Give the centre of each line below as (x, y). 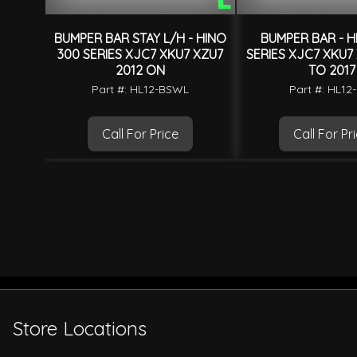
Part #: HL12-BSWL (140, 90)
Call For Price (140, 134)
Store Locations (80, 329)
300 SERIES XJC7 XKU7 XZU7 (140, 55)
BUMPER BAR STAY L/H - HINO (140, 39)
